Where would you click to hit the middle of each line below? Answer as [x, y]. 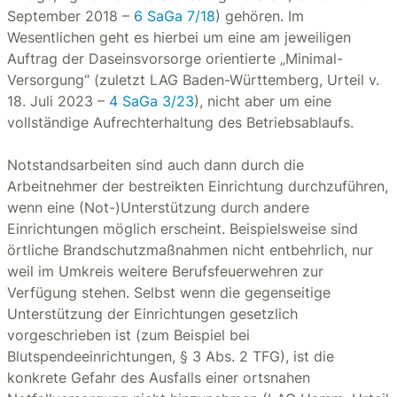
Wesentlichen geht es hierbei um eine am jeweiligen [179, 37]
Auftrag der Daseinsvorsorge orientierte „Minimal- [175, 58]
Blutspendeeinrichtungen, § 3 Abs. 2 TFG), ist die [171, 356]
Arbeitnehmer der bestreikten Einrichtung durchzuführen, [198, 186]
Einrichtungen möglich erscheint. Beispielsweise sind [183, 229]
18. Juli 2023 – [58, 101]
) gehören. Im [260, 16]
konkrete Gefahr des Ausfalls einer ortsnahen [159, 378]
